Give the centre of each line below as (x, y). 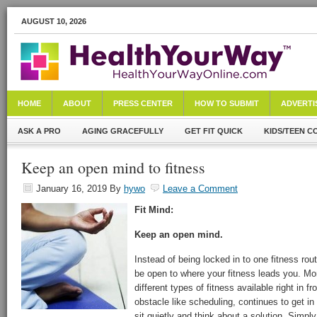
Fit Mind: (154, 210)
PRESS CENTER (143, 103)
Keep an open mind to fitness (113, 167)
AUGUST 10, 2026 (54, 21)
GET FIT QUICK (214, 131)
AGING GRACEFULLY (123, 131)
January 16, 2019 (71, 189)
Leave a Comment (200, 189)
